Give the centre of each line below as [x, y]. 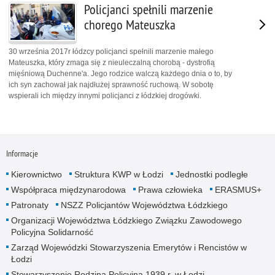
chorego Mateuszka [130, 25]
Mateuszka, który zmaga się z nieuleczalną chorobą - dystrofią [112, 62]
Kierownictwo [36, 175]
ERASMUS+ [238, 190]
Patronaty [29, 205]
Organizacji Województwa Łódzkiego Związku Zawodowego [126, 221]
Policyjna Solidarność [52, 232]
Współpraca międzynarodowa [68, 190]
